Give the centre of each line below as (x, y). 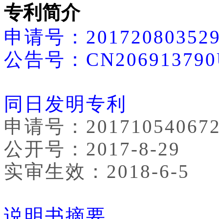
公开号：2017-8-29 (92, 149)
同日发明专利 (66, 104)
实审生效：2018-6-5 (97, 171)
